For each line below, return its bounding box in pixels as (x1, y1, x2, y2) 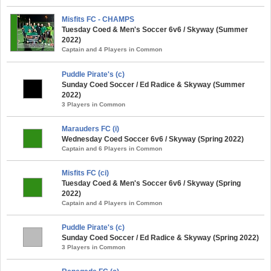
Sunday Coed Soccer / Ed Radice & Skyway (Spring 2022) (62, 233, 259, 242)
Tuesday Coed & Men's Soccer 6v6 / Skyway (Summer (62, 25, 248, 34)
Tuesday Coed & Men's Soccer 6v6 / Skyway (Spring (62, 178, 241, 188)
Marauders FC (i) (62, 124, 119, 133)
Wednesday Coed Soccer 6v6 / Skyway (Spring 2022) (62, 134, 244, 143)
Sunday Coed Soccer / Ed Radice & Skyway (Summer (62, 80, 245, 89)
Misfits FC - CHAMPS (62, 15, 134, 24)
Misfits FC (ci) (62, 168, 109, 177)
